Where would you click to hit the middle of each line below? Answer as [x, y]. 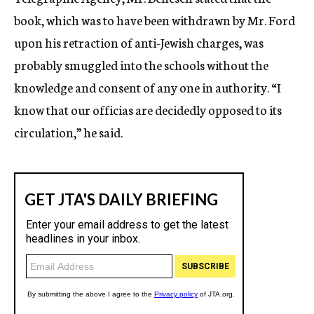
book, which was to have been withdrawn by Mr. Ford [155, 20]
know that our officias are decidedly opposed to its [148, 109]
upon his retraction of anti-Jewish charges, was [139, 42]
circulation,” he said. [68, 132]
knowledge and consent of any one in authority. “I [147, 87]
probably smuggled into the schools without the [141, 64]
